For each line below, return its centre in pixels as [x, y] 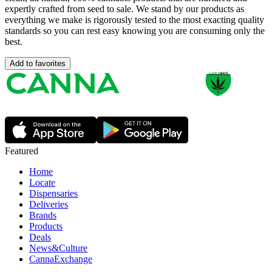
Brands [43, 216]
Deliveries [49, 205]
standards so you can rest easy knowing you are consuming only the [135, 31]
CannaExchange [61, 259]
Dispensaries [53, 194]
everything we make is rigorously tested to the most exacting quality [134, 20]
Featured [22, 151]
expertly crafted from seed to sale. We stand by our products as [124, 9]
